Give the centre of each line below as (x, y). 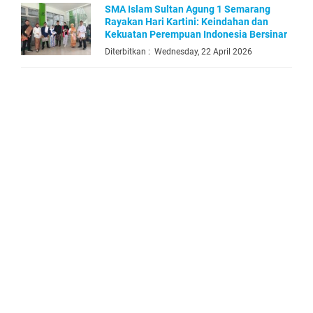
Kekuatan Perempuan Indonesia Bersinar (196, 34)
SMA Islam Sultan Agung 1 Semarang (188, 9)
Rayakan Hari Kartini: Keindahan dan (187, 21)
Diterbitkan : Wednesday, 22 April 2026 (179, 51)
